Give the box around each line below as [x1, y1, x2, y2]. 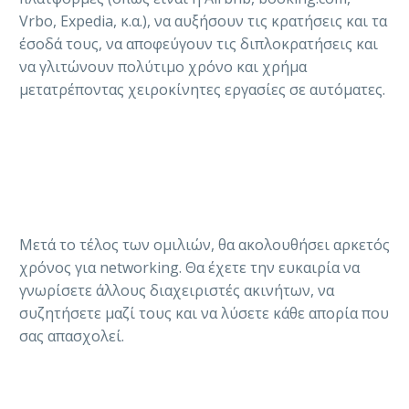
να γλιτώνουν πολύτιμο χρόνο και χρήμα [19, 57, 307, 78]
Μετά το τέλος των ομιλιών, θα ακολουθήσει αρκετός [19, 235, 390, 256]
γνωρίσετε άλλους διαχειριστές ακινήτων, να [19, 280, 334, 301]
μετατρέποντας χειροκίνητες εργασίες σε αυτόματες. [19, 79, 385, 100]
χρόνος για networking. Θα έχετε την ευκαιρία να [19, 257, 360, 278]
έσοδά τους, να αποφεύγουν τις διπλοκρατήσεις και [19, 34, 378, 55]
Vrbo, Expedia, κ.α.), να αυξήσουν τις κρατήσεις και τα [19, 11, 387, 32]
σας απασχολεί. [19, 326, 124, 347]
